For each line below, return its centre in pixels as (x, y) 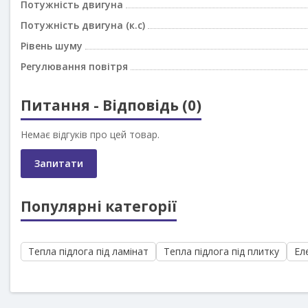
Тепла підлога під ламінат (88, 252)
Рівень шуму (52, 46)
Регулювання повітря (74, 67)
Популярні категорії (99, 207)
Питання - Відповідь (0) (111, 106)
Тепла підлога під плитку (221, 252)
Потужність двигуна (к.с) (83, 25)
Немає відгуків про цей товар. (90, 135)
